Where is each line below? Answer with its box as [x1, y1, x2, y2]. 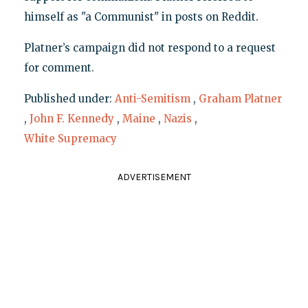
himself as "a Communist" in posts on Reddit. [23, 10, 258, 23]
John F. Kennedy [29, 111, 114, 125]
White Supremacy [23, 131, 117, 145]
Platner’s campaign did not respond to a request [23, 41, 276, 54]
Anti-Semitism [114, 91, 190, 105]
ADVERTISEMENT [117, 170, 191, 183]
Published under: [23, 91, 115, 105]
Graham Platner [198, 91, 282, 105]
